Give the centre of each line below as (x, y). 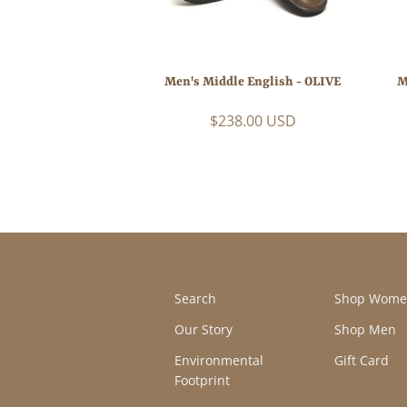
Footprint (202, 380)
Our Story (203, 329)
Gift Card (361, 360)
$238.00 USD (253, 120)
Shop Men (365, 329)
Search (195, 298)
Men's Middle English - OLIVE (253, 81)
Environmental (219, 360)
